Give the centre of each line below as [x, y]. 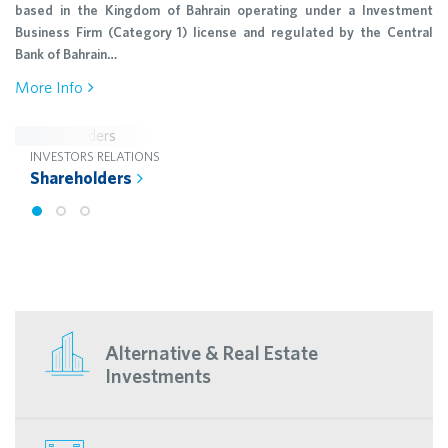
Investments [158, 376]
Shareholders [81, 177]
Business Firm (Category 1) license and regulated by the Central [224, 32]
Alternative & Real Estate [211, 353]
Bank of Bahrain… [66, 54]
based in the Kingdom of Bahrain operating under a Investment [224, 10]
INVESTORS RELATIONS [95, 156]
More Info [49, 87]
